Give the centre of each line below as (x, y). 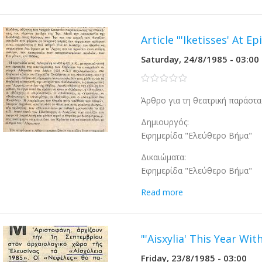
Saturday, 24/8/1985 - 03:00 (200, 59)
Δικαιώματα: (164, 157)
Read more (162, 192)
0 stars (154, 78)
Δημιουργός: (165, 122)
